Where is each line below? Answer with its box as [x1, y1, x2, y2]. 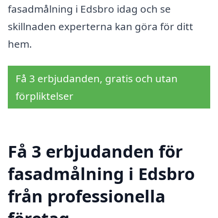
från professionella [8, 184, 165, 207]
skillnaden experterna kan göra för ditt [8, 19, 193, 33]
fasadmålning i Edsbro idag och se [8, 1, 171, 16]
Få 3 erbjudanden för [8, 139, 183, 163]
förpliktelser [16, 89, 73, 103]
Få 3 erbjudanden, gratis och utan [16, 72, 178, 86]
